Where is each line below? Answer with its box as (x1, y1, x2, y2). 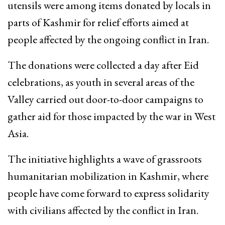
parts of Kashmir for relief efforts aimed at (8, 15, 189, 30)
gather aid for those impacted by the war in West (8, 109, 215, 124)
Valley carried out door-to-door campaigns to (8, 92, 203, 107)
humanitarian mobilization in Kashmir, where (8, 169, 208, 184)
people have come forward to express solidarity (8, 186, 209, 201)
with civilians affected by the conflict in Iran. (8, 203, 198, 218)
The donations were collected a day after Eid (8, 58, 199, 73)
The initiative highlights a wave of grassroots (8, 152, 202, 167)
